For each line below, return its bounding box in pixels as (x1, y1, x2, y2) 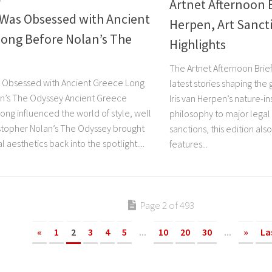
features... (169, 138, 208, 151)
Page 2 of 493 (139, 199, 194, 212)
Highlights (169, 36, 226, 53)
